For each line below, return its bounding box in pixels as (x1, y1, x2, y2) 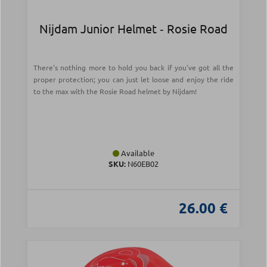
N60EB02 (126, 159, 159, 169)
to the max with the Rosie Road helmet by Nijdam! (33, 86, 197, 97)
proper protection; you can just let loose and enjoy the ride (33, 74, 234, 85)
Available (119, 148, 154, 159)
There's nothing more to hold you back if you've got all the (33, 63, 234, 73)
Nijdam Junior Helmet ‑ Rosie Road (39, 21, 228, 36)
